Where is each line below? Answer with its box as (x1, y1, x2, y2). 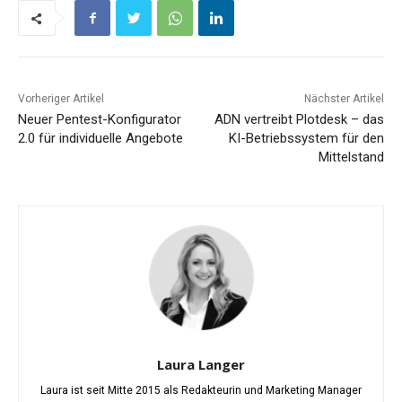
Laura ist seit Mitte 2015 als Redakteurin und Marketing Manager (40, 384, 362, 398)
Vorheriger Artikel (18, 92, 104, 106)
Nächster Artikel (303, 92, 384, 106)
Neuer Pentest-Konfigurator (18, 111, 181, 128)
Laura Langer (157, 355, 245, 374)
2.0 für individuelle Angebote (18, 130, 183, 147)
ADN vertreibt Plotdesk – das (214, 111, 384, 128)
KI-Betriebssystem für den (228, 130, 384, 147)
